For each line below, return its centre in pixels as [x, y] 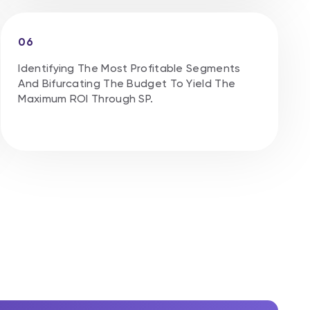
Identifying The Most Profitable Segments [129, 68]
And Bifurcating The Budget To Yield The [127, 83]
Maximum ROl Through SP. [86, 98]
